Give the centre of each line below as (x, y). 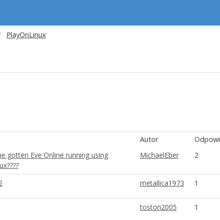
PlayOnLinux (26, 35)
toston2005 (158, 207)
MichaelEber (159, 155)
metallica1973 (162, 183)
